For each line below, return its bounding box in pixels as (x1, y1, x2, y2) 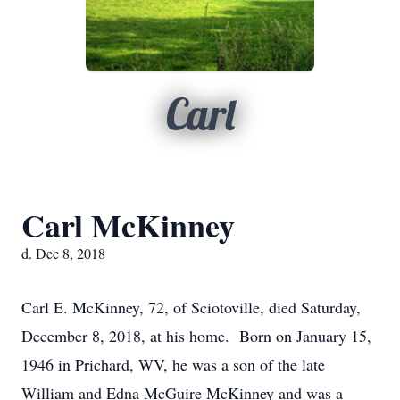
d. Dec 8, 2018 (21, 244, 105, 262)
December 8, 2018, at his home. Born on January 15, (21, 325, 371, 346)
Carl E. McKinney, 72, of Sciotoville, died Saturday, (21, 296, 361, 318)
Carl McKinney (21, 202, 235, 248)
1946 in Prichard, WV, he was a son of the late (21, 354, 325, 375)
